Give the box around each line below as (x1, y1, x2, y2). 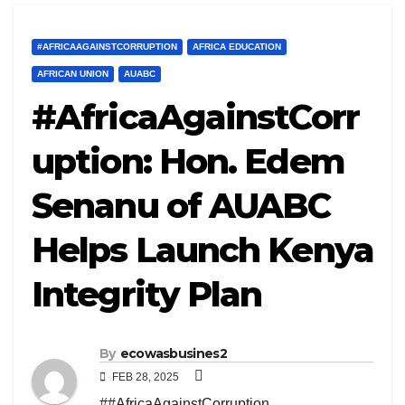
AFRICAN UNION (37, 68, 108, 79)
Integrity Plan (32, 272, 262, 316)
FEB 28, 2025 (109, 371, 182, 384)
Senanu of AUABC (32, 184, 331, 227)
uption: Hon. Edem (32, 139, 344, 183)
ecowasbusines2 (119, 345, 227, 363)
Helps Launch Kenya (32, 228, 373, 271)
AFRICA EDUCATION (193, 41, 281, 52)
